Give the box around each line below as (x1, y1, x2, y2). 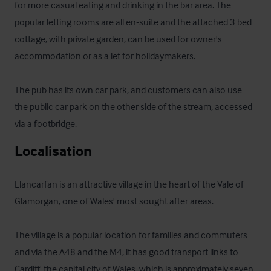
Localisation (15, 142, 92, 160)
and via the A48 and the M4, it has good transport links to (15, 246, 238, 258)
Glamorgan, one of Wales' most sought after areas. (15, 195, 214, 207)
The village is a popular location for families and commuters (15, 229, 247, 241)
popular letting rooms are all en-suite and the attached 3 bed (15, 16, 252, 28)
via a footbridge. (15, 117, 77, 129)
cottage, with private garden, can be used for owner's (15, 33, 222, 45)
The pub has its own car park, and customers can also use (15, 83, 242, 96)
